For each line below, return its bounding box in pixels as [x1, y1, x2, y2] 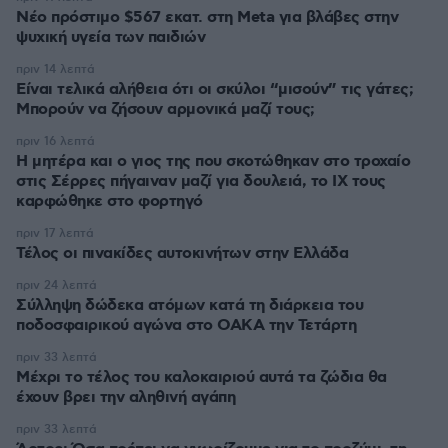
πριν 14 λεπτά [16, 62, 95, 77]
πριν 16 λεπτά [16, 134, 95, 149]
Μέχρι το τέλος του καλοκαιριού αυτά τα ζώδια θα [16, 367, 387, 388]
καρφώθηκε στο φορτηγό [16, 191, 203, 212]
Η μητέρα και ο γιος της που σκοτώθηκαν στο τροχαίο [16, 151, 410, 172]
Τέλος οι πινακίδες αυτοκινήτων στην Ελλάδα [16, 243, 348, 264]
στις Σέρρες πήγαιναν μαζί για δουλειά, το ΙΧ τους [16, 171, 386, 192]
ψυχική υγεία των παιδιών [16, 27, 205, 48]
